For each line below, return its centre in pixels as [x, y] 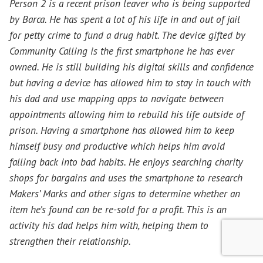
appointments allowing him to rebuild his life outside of [127, 114]
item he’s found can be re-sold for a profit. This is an [118, 209]
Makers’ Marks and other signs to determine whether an [125, 193]
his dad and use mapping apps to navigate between [117, 98]
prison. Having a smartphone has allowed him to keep [122, 130]
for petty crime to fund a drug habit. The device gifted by [127, 35]
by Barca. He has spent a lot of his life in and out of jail [125, 19]
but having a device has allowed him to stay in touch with [130, 82]
